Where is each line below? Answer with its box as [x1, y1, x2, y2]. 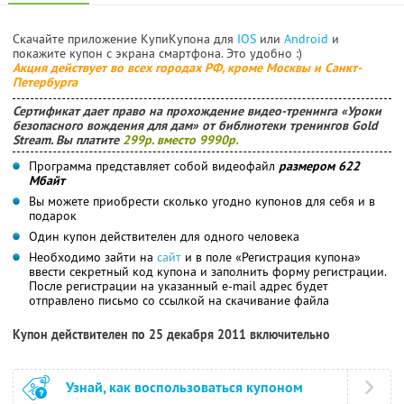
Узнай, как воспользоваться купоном [66, 377, 303, 397]
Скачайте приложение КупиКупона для [13, 30, 237, 47]
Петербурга [13, 73, 78, 90]
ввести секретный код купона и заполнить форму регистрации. [29, 262, 387, 280]
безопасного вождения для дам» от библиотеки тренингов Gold [13, 116, 378, 133]
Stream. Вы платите [13, 131, 123, 148]
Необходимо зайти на [29, 248, 157, 265]
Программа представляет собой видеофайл [29, 157, 279, 174]
